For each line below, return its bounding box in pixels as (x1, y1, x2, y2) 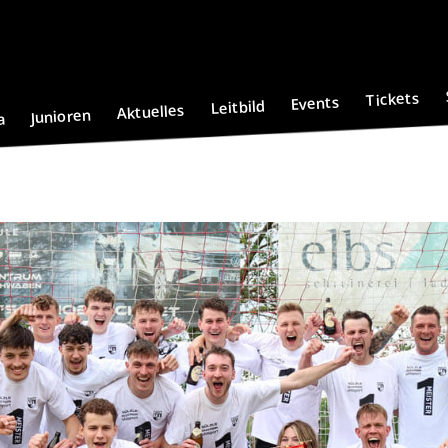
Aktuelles (116, 99, 186, 124)
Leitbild (210, 95, 266, 119)
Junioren (30, 104, 92, 128)
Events (290, 91, 341, 114)
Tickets (365, 87, 421, 111)
